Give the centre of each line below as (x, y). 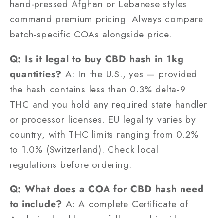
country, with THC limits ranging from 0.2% (104, 134)
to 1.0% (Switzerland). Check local (84, 149)
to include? (36, 204)
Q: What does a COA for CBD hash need (107, 189)
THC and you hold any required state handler (109, 104)
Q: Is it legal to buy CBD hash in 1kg (97, 59)
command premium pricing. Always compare (106, 19)
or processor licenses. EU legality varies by (103, 119)
